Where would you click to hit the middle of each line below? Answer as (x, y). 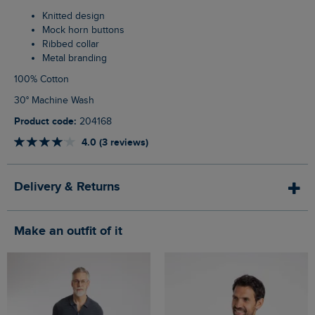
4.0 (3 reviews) (115, 143)
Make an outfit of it (73, 232)
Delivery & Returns (67, 187)
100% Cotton (43, 80)
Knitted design (76, 17)
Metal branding (78, 59)
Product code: (49, 122)
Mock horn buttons (87, 31)
